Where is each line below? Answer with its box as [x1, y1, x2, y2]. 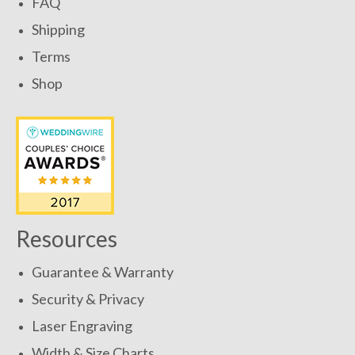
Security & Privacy [32, 290, 144, 308]
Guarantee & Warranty [32, 263, 174, 281]
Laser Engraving [32, 317, 132, 335]
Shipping [32, 21, 85, 39]
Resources [16, 225, 117, 253]
